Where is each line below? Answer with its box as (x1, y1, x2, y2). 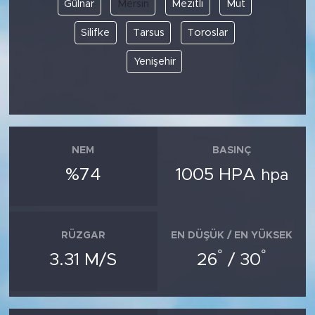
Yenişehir (133, 56, 176, 67)
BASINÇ (212, 145, 252, 155)
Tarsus (132, 27, 165, 38)
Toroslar (187, 27, 229, 38)
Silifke (81, 27, 110, 38)
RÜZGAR (60, 230, 105, 240)
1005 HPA (175, 166, 261, 184)
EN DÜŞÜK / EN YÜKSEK (171, 230, 293, 240)
